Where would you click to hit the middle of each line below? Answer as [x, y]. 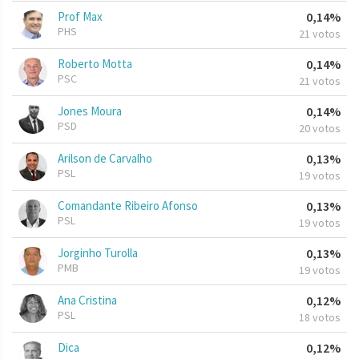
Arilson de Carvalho [105, 159]
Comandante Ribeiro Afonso [128, 206]
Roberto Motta [95, 64]
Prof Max [80, 17]
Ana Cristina [87, 301]
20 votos [320, 129]
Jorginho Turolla [98, 253]
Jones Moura [90, 111]
